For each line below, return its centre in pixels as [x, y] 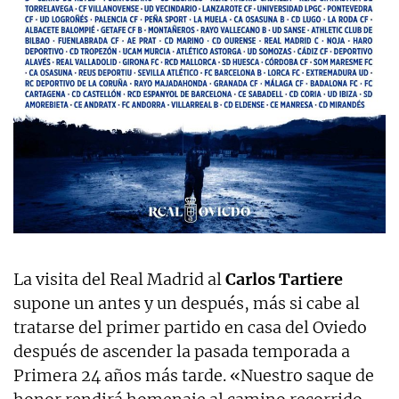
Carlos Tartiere [284, 280]
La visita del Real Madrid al [119, 280]
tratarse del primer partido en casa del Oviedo [190, 328]
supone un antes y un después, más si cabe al [187, 304]
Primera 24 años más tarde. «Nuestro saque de [194, 376]
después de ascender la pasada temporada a [182, 352]
